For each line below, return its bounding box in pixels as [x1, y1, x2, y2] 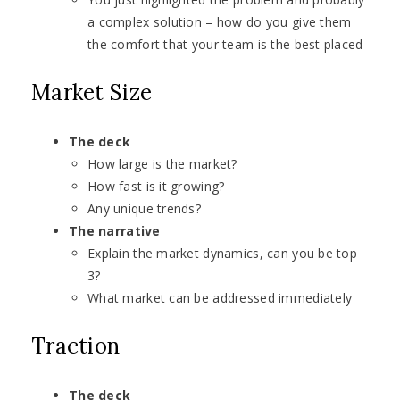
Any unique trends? [87, 200, 202, 218]
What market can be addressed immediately [87, 289, 353, 307]
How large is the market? [87, 155, 237, 173]
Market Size [31, 79, 153, 107]
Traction [31, 332, 121, 361]
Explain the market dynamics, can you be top [87, 245, 358, 262]
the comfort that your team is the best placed [87, 36, 363, 54]
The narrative [69, 222, 161, 240]
